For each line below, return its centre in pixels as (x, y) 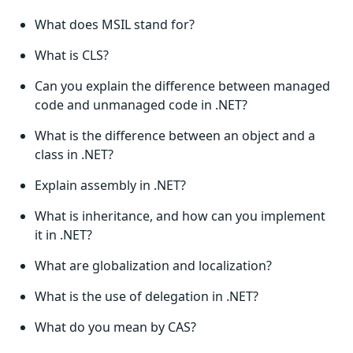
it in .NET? (63, 235)
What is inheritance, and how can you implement (180, 216)
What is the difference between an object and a (175, 136)
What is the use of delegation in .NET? (147, 296)
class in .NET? (74, 154)
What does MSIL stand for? (115, 24)
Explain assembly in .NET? (110, 185)
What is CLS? (72, 55)
